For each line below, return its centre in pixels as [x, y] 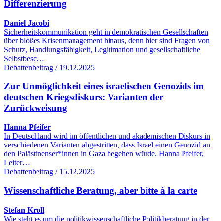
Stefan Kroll [24, 210]
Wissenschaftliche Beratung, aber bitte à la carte [101, 190]
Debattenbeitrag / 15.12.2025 [49, 172]
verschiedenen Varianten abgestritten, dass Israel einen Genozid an [107, 145]
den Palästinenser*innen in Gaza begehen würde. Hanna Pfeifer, [104, 154]
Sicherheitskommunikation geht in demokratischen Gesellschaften [106, 32]
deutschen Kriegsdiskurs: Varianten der [84, 97]
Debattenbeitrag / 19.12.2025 [49, 67]
